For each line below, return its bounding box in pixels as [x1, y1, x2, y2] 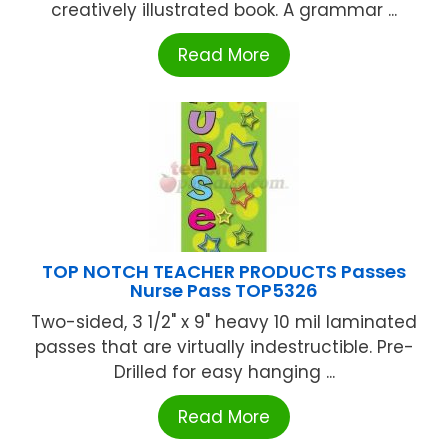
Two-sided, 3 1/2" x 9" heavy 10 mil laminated [31, 309, 417, 334]
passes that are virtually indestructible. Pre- [34, 334, 414, 359]
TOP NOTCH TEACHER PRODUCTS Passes [42, 258, 406, 284]
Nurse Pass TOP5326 [130, 277, 318, 303]
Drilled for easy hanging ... [113, 359, 335, 384]
